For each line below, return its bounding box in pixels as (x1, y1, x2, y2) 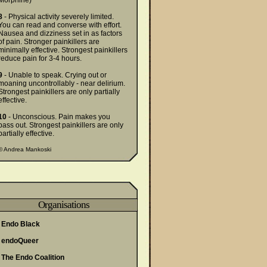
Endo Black (1, 220, 40, 228)
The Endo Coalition (1, 253, 64, 262)
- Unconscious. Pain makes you (7, 113, 110, 121)
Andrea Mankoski (4, 146, 51, 153)
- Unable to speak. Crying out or (2, 71, 107, 79)
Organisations (38, 199, 89, 210)
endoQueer (1, 237, 39, 245)
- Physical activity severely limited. (2, 13, 114, 21)
